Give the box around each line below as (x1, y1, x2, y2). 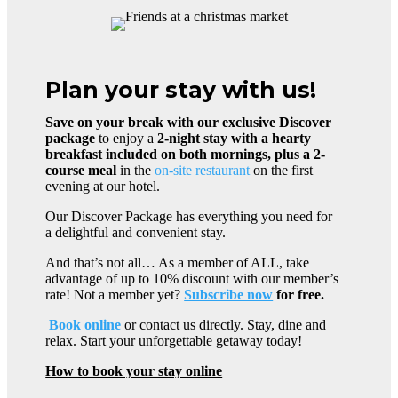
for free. (276, 286, 325, 302)
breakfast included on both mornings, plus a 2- (45, 146, 326, 162)
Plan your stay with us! (45, 76, 317, 103)
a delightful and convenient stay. (45, 224, 227, 240)
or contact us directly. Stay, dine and (121, 316, 327, 332)
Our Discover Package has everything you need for (45, 208, 333, 224)
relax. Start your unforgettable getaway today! (45, 332, 303, 348)
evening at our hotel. (45, 178, 161, 194)
